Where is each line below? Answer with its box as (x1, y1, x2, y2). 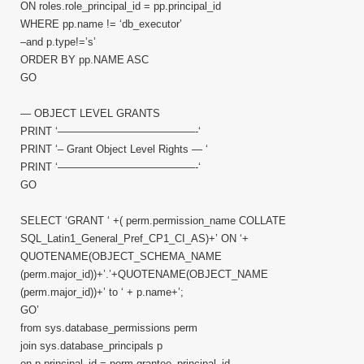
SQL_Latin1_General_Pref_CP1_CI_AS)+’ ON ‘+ (20, 232, 249, 245)
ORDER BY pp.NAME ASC (20, 54, 149, 66)
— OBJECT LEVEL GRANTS (20, 107, 160, 119)
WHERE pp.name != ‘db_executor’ (20, 18, 182, 30)
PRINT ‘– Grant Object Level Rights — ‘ (20, 143, 208, 155)
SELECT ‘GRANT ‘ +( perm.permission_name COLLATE (20, 214, 286, 227)
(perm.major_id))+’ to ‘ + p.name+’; (20, 286, 184, 298)
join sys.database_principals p (20, 340, 162, 352)
